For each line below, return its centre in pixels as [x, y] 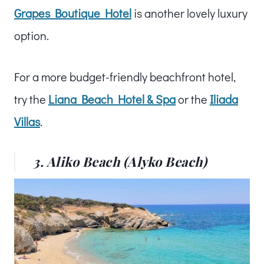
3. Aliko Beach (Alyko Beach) [120, 161]
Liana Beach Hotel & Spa [112, 99]
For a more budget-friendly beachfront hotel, [125, 76]
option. [32, 35]
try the [31, 99]
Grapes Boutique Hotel [73, 13]
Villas [27, 121]
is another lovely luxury [189, 13]
